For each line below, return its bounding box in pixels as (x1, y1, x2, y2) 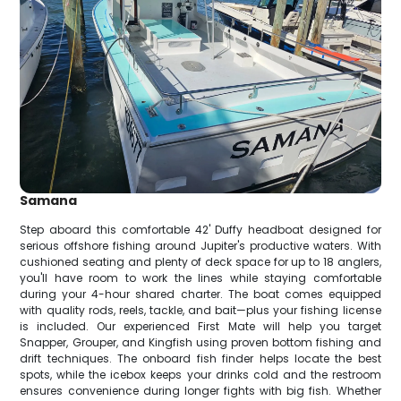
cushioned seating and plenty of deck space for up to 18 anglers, (20, 254, 381, 270)
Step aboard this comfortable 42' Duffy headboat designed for (20, 222, 381, 238)
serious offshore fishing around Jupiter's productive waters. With (20, 238, 381, 254)
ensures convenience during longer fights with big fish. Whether (20, 383, 381, 399)
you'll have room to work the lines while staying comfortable (20, 270, 381, 286)
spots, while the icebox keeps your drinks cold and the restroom (20, 367, 381, 383)
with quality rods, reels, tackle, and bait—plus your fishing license (20, 303, 381, 319)
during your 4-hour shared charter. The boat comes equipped (20, 286, 381, 303)
